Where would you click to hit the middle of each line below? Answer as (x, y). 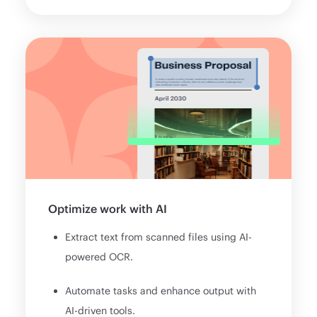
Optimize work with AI (108, 209)
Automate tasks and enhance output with (161, 291)
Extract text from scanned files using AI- (159, 237)
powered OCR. (99, 257)
